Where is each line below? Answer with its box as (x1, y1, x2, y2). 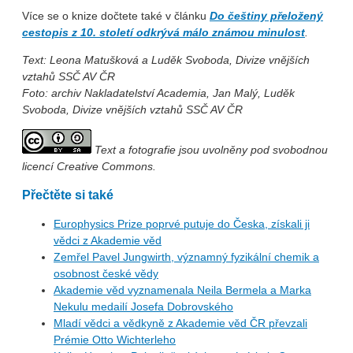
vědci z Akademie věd (54, 233, 162, 247)
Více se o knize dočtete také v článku (22, 9, 210, 23)
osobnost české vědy (54, 266, 158, 280)
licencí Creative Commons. (22, 160, 156, 173)
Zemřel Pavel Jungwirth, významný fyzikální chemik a (54, 250, 319, 263)
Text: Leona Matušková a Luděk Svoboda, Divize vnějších (22, 54, 310, 67)
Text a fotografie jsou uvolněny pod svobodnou (91, 143, 328, 157)
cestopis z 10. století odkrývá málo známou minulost (22, 26, 305, 39)
